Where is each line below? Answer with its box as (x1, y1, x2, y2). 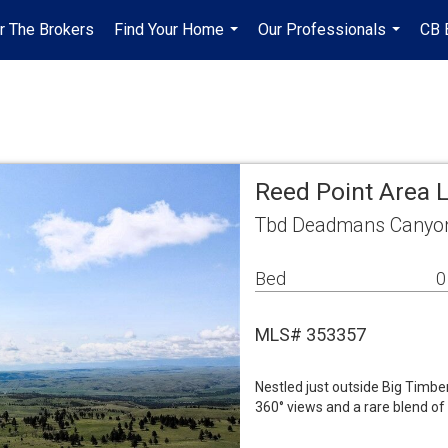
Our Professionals (258, 20, 386, 39)
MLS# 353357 (255, 324, 366, 345)
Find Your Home (114, 20, 224, 39)
